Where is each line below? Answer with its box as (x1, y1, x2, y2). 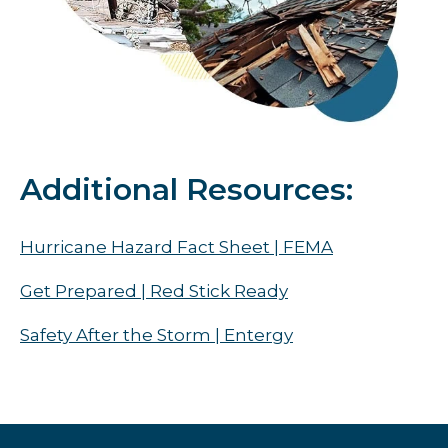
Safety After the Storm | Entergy (20, 324, 293, 345)
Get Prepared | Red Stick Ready (20, 280, 288, 301)
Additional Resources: (20, 170, 353, 208)
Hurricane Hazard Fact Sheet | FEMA (20, 236, 333, 257)
